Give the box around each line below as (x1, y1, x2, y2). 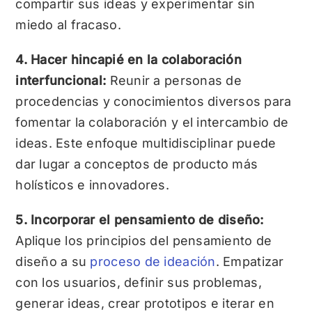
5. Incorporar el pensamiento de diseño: (15, 212, 264, 228)
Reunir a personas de (109, 73, 242, 88)
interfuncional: (15, 73, 110, 88)
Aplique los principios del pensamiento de (15, 233, 272, 249)
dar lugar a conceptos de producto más (15, 157, 258, 172)
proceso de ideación (90, 254, 216, 270)
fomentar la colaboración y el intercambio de (15, 115, 289, 130)
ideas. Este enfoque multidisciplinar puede (15, 136, 276, 151)
